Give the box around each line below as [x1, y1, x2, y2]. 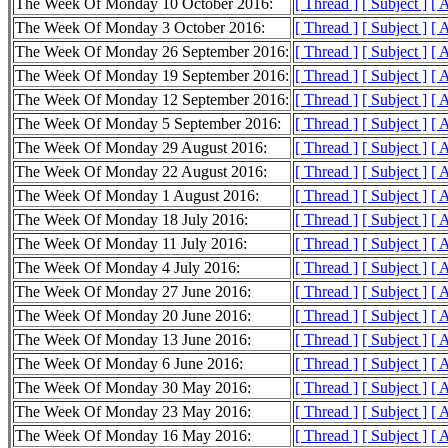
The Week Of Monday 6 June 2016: [15, 355, 243, 373]
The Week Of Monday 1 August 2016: [15, 187, 259, 205]
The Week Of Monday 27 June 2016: [15, 283, 251, 301]
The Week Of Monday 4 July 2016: [15, 259, 240, 277]
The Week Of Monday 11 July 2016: [15, 235, 247, 253]
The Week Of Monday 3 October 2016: [15, 19, 265, 37]
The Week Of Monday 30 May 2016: [15, 379, 251, 397]
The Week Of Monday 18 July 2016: [15, 211, 248, 229]
